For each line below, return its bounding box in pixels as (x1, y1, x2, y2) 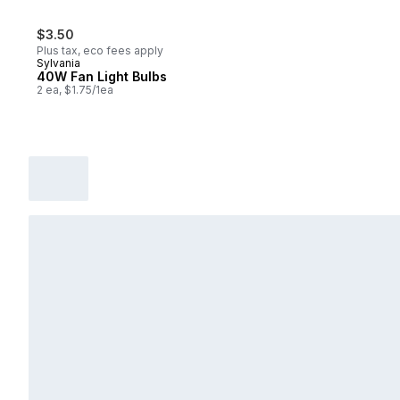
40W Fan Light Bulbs (37, 69, 167, 85)
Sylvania (37, 56, 80, 71)
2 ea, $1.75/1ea (37, 83, 113, 97)
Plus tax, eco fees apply (37, 44, 163, 58)
